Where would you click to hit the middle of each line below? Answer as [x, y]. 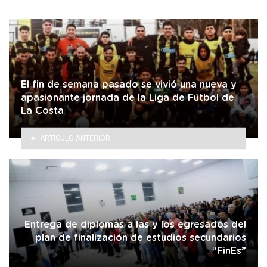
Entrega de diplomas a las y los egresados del [135, 225]
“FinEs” [229, 251]
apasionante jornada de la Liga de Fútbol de [128, 98]
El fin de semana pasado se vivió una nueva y [129, 85]
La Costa [42, 111]
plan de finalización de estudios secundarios [141, 238]
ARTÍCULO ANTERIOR [75, 138]
